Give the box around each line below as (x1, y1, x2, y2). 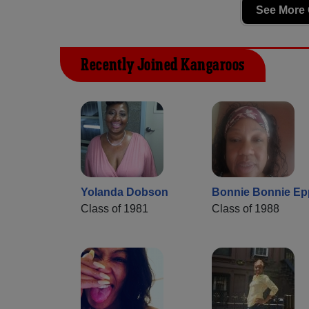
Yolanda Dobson (81, 186, 168, 198)
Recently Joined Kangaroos (81, 54, 245, 77)
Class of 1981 (81, 202, 148, 215)
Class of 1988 (212, 202, 279, 215)
